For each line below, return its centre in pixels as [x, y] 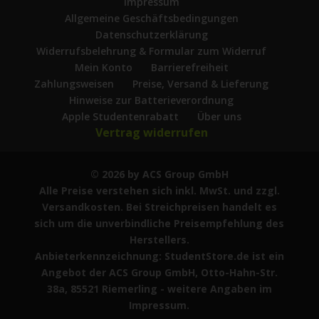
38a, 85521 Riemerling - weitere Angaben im [159, 288]
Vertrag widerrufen [151, 132]
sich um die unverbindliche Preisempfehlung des [159, 223]
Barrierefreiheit [189, 67]
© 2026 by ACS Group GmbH [159, 174]
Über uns [219, 116]
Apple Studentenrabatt [120, 116]
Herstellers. [159, 239]
